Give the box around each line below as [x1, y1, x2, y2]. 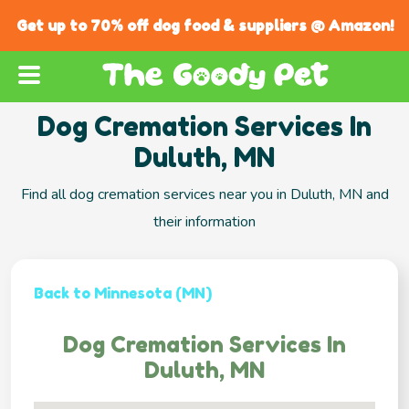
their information [153, 212, 256, 233]
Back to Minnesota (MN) [34, 284, 212, 303]
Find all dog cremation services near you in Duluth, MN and [20, 184, 389, 205]
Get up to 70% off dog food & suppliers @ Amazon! [16, 16, 393, 35]
